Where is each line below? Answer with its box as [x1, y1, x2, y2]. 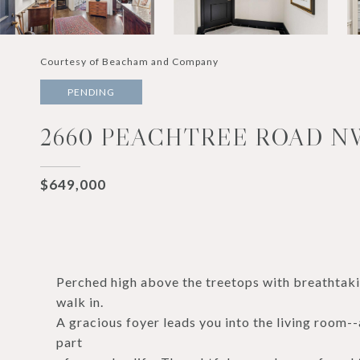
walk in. [56, 294, 104, 309]
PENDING [67, 86, 115, 98]
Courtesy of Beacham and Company [40, 55, 219, 67]
